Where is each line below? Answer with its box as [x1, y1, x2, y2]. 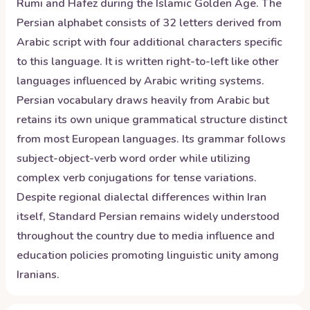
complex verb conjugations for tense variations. [17, 170, 257, 185]
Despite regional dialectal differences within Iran [17, 190, 266, 205]
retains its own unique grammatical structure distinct [17, 112, 287, 127]
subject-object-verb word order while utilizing [17, 151, 250, 166]
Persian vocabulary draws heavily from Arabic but [17, 93, 269, 108]
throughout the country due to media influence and [17, 228, 275, 244]
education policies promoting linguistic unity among [17, 248, 279, 263]
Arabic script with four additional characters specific [17, 35, 282, 50]
